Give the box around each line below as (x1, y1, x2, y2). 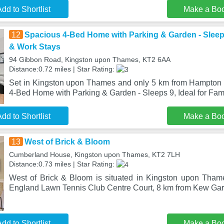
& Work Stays (8, 42, 60, 51)
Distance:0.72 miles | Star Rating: (8, 65, 116, 73)
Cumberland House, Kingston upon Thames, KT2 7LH (8, 150, 180, 158)
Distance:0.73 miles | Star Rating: (8, 160, 116, 168)
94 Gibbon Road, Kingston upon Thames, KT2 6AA (8, 55, 170, 63)
